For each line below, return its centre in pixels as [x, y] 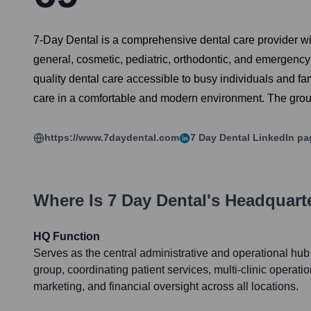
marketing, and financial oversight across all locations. [166, 287]
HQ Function [67, 237]
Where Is [70, 201]
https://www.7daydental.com [112, 138]
